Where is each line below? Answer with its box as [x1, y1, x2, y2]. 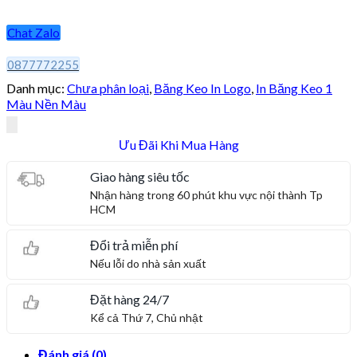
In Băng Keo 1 [256, 80, 332, 96]
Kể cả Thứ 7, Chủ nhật [90, 310, 204, 324]
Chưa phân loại [67, 80, 149, 96]
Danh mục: [6, 80, 67, 96]
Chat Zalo [7, 25, 60, 40]
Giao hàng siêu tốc [90, 168, 190, 184]
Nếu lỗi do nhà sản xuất [90, 256, 207, 270]
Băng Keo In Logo [154, 80, 251, 96]
